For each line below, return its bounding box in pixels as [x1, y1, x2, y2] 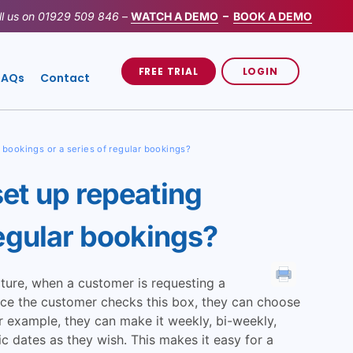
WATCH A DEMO [131, 9, 218, 23]
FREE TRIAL [138, 64, 199, 78]
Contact [39, 70, 90, 86]
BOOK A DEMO [233, 9, 312, 23]
